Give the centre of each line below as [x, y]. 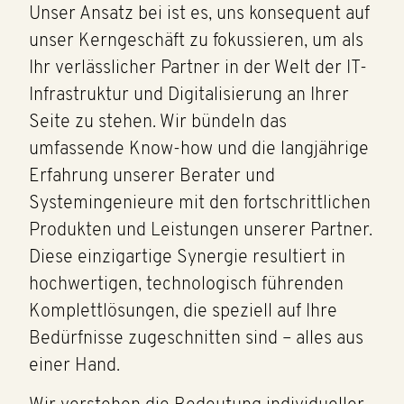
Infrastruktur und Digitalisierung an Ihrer [189, 95]
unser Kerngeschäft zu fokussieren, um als [197, 41]
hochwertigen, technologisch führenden [187, 285]
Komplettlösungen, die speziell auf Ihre [184, 312]
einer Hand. [75, 366]
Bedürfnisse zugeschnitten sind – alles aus [197, 339]
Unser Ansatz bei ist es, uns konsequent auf [200, 14]
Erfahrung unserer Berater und [152, 176]
